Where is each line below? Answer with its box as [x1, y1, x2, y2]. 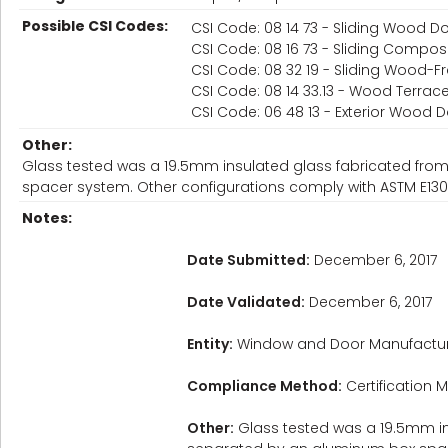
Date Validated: [187, 292, 305, 312]
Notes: [22, 208, 72, 228]
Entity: [187, 334, 233, 354]
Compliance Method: [187, 376, 342, 396]
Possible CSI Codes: [22, 16, 168, 36]
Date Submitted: [187, 250, 310, 270]
